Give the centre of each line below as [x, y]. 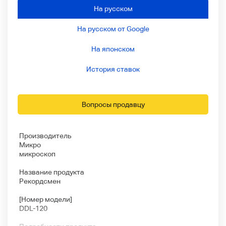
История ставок [113, 69]
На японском [113, 49]
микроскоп [37, 154]
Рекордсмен [40, 181]
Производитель [45, 136]
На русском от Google [113, 29]
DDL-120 [33, 209]
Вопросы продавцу [113, 105]
